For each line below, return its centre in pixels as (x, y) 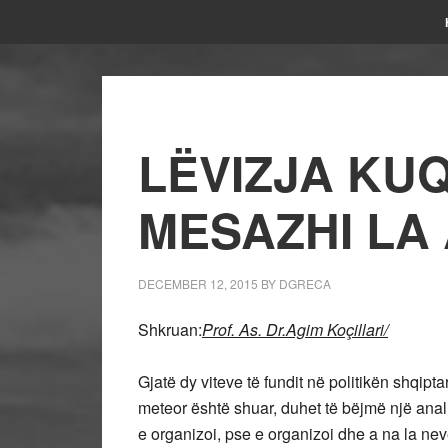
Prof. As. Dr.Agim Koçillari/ (295, 329)
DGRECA (305, 283)
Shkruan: (170, 329)
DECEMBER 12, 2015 (198, 283)
